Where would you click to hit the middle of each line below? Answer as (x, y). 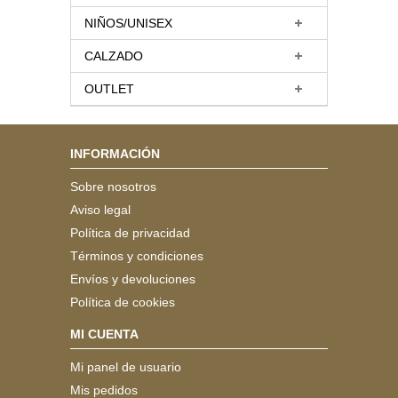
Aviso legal (100, 210)
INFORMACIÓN (115, 154)
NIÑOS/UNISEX (128, 23)
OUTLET (109, 89)
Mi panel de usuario (126, 367)
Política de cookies (123, 302)
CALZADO (114, 56)
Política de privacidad (130, 233)
